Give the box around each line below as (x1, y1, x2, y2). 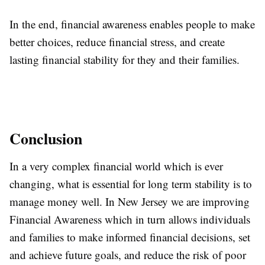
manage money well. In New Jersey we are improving (9, 193, 250, 209)
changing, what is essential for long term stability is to (9, 176, 252, 191)
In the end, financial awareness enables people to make (9, 16, 255, 31)
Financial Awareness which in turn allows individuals (9, 211, 250, 227)
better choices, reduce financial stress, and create (9, 34, 225, 49)
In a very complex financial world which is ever (9, 158, 223, 173)
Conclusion (9, 127, 82, 150)
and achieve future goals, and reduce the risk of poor (9, 247, 246, 262)
